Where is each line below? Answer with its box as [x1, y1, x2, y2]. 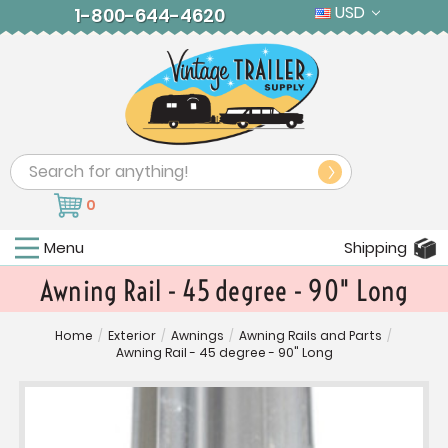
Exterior [108, 327, 156, 345]
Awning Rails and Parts [239, 327, 382, 345]
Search [10, 155, 65, 179]
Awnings [171, 327, 224, 345]
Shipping [344, 237, 407, 259]
